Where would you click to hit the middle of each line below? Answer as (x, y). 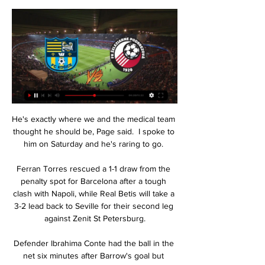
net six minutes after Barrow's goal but (93, 255)
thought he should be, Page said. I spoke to (93, 131)
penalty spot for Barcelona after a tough (93, 181)
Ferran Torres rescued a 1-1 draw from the (93, 168)
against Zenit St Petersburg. (95, 218)
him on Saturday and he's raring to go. (95, 143)
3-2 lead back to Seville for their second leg (93, 206)
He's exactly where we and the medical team (93, 119)
